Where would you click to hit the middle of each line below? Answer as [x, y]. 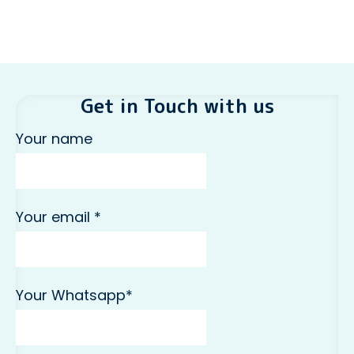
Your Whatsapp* [74, 296]
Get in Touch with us [177, 106]
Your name [54, 139]
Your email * [58, 217]
